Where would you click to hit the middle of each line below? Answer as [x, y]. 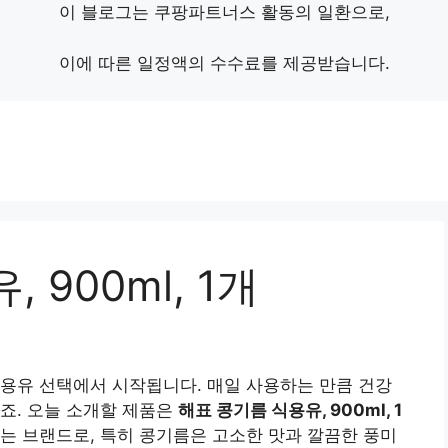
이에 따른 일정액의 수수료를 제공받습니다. [224, 62]
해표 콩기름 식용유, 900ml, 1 [290, 410]
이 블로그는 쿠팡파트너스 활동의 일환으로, [224, 12]
